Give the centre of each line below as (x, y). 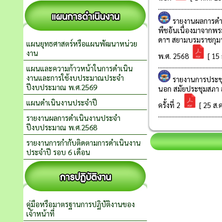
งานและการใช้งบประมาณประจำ (75, 78)
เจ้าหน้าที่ (40, 213)
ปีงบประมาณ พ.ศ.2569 (62, 87)
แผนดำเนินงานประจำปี (62, 102)
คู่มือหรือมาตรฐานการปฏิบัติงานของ (81, 204)
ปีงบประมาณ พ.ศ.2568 (62, 127)
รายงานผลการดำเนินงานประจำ (73, 118)
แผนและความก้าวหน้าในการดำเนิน (80, 68)
